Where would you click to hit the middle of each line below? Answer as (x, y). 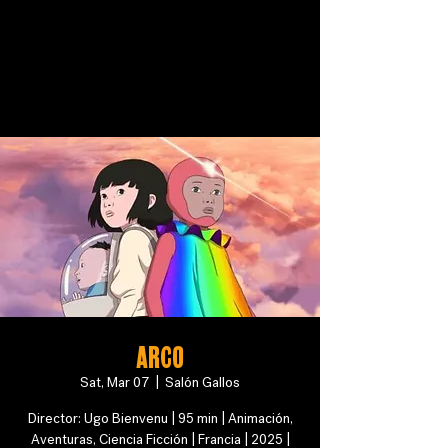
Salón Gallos (202, 382)
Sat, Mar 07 (114, 382)
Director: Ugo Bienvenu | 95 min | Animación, (160, 418)
